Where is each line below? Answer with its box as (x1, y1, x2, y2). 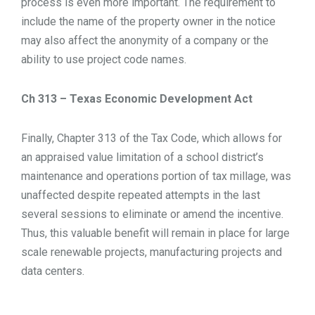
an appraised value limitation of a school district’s (21, 150, 264, 164)
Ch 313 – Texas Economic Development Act (21, 91, 252, 105)
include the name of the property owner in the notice (21, 15, 276, 29)
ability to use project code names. (21, 53, 186, 67)
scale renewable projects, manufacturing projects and (21, 245, 282, 259)
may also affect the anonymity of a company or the (21, 34, 269, 48)
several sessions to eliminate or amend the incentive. (21, 207, 283, 221)
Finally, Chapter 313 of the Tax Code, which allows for (21, 131, 282, 145)
